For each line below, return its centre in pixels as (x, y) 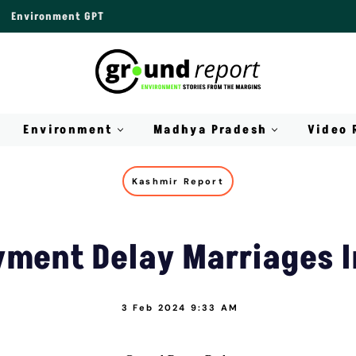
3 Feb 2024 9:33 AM (180, 307)
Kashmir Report (178, 181)
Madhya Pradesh (210, 130)
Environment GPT (58, 17)
